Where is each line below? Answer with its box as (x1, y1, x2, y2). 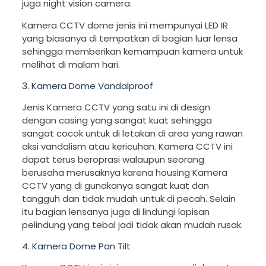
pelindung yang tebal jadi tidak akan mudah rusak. (21, 218, 243, 231)
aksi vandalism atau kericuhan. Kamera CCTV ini (21, 140, 233, 153)
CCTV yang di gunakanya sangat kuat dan (21, 179, 209, 192)
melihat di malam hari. (21, 58, 120, 71)
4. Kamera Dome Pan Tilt (21, 239, 131, 252)
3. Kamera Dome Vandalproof (21, 79, 153, 92)
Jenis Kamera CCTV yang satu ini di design (21, 100, 210, 113)
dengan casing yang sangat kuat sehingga (21, 113, 212, 126)
